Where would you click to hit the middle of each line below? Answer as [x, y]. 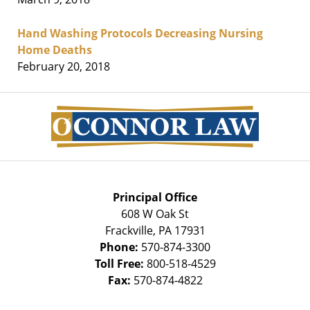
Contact [175, 99]
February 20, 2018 [64, 66]
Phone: [120, 247]
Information [185, 116]
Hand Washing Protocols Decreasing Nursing [140, 33]
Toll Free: [120, 263]
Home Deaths [55, 49]
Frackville [129, 230]
